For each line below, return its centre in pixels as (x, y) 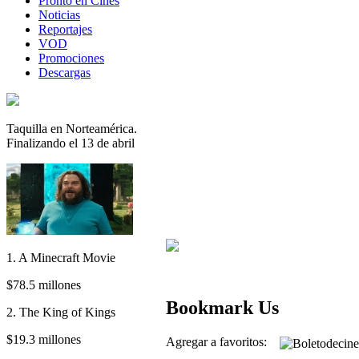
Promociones (71, 58)
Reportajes (65, 29)
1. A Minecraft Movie (61, 257)
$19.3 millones (44, 339)
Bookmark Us (222, 308)
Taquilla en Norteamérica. (72, 128)
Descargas (65, 72)
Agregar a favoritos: (223, 342)
